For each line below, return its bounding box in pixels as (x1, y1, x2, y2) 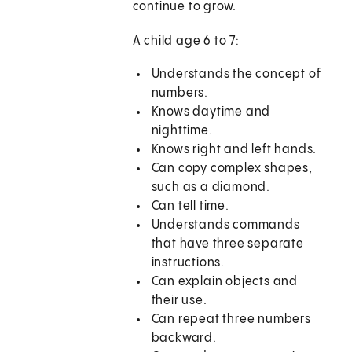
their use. (151, 294, 207, 308)
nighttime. (151, 124, 213, 138)
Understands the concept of (151, 68, 321, 82)
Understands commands (151, 218, 300, 233)
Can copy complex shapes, (151, 162, 313, 176)
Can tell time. (151, 200, 229, 214)
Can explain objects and (151, 275, 299, 289)
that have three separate (151, 237, 304, 251)
